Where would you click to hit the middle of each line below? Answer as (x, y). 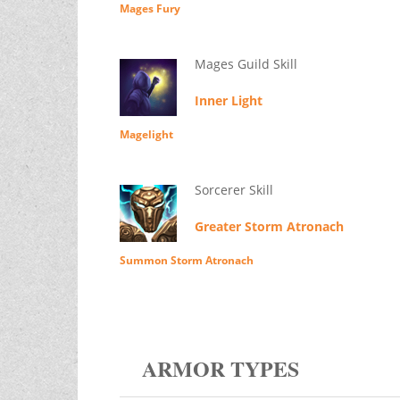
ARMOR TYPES (220, 369)
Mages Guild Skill (246, 64)
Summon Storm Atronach (186, 261)
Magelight (146, 135)
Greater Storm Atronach (269, 227)
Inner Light (228, 101)
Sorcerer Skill (233, 190)
